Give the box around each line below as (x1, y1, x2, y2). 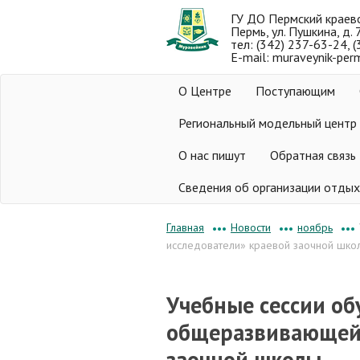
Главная (166, 220, 204, 235)
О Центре (178, 83, 231, 99)
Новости (231, 219, 271, 235)
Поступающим (256, 83, 335, 99)
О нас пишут (178, 147, 246, 163)
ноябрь (297, 219, 333, 235)
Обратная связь (270, 147, 356, 163)
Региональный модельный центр (178, 115, 357, 131)
